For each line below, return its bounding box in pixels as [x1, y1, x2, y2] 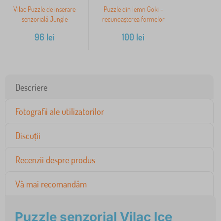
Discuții [15, 130, 40, 142]
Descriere [15, 82, 47, 93]
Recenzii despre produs [15, 154, 95, 166]
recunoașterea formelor [102, 15, 165, 24]
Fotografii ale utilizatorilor [15, 106, 104, 117]
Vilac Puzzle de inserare [13, 5, 75, 14]
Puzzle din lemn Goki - [103, 5, 163, 14]
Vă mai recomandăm [15, 179, 87, 190]
